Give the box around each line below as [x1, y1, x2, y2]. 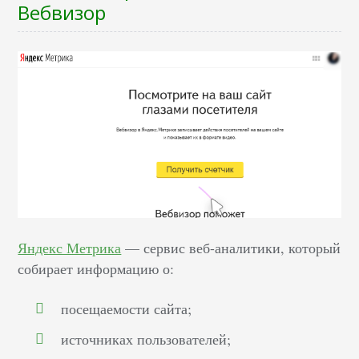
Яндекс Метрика [18, 237, 122, 257]
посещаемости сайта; [61, 298, 192, 318]
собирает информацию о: [18, 258, 175, 278]
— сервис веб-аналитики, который [121, 237, 341, 257]
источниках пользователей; [61, 329, 232, 349]
